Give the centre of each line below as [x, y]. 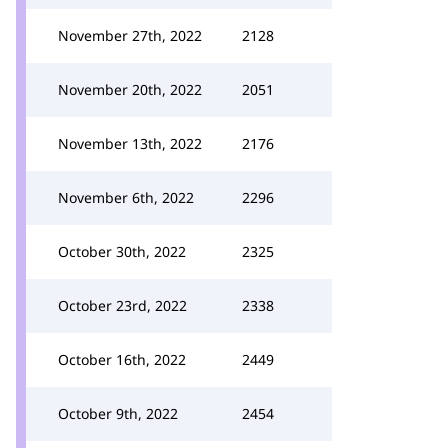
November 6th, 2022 [126, 197]
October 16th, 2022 [122, 359]
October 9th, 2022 [118, 413]
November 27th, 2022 [130, 35]
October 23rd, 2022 [122, 305]
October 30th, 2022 [122, 251]
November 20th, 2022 [130, 89]
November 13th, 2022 [130, 143]
